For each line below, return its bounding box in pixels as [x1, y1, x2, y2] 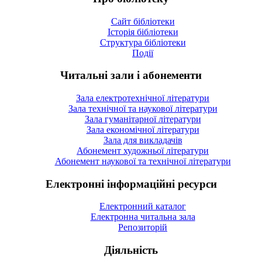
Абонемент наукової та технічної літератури [54, 156, 231, 166]
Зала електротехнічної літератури [76, 92, 209, 103]
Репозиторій [118, 222, 167, 233]
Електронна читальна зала [90, 212, 195, 222]
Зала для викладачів [103, 135, 182, 145]
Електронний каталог [99, 201, 186, 212]
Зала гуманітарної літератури [84, 113, 201, 124]
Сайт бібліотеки [111, 16, 175, 26]
